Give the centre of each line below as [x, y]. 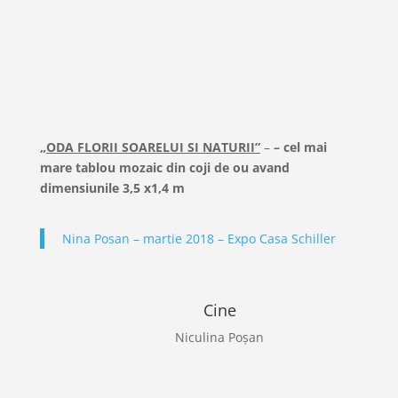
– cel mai [300, 147]
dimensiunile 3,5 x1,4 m [112, 187]
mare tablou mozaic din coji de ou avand [164, 167]
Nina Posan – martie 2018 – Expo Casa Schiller [199, 238]
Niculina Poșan [220, 337]
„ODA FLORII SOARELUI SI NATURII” [150, 147]
